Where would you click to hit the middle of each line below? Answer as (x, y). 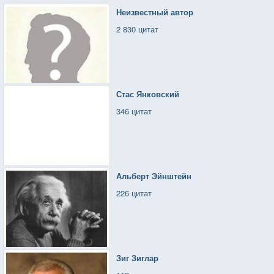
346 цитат (134, 111)
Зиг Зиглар (138, 257)
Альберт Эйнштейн (154, 176)
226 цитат (134, 193)
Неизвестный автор (155, 12)
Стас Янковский (148, 94)
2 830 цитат (138, 29)
